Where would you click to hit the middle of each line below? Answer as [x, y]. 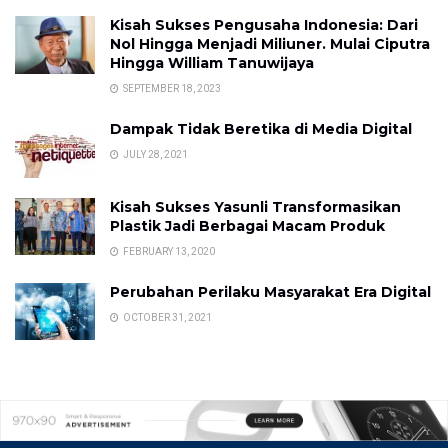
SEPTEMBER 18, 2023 [171, 89]
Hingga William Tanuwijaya [212, 63]
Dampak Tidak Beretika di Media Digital [261, 129]
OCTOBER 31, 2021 [166, 317]
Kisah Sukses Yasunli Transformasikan [255, 206]
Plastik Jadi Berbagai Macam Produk [247, 225]
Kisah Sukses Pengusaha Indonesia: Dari [264, 25]
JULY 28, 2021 [154, 155]
